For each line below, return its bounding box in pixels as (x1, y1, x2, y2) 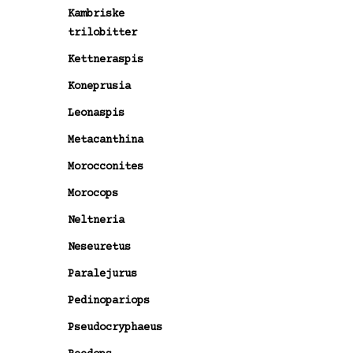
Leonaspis (68, 106, 124, 120)
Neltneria (68, 214, 124, 227)
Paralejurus (68, 267, 137, 281)
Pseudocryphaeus (68, 321, 162, 334)
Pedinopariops (68, 294, 150, 307)
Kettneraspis (68, 53, 143, 66)
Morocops (68, 187, 118, 200)
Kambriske (68, 7, 124, 20)
